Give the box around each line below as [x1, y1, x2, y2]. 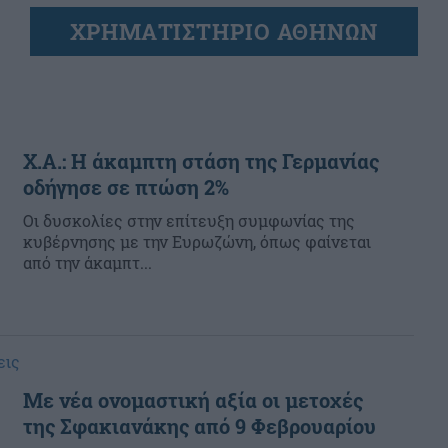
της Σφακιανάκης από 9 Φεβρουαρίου [23, 413, 376, 439]
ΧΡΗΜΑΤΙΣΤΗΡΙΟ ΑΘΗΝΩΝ [70, 17, 378, 46]
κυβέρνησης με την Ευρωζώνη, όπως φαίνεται [23, 231, 371, 252]
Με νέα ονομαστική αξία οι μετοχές [23, 387, 363, 413]
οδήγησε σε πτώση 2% [23, 174, 229, 200]
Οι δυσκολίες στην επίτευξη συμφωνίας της [23, 210, 355, 231]
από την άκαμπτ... [23, 252, 152, 273]
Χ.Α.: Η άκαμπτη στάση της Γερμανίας [23, 148, 379, 174]
